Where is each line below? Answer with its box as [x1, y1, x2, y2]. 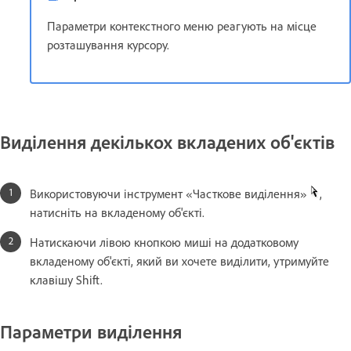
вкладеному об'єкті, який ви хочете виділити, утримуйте [30, 253, 329, 270]
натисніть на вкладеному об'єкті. [30, 204, 204, 221]
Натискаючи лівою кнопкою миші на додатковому [30, 234, 299, 251]
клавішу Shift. [30, 272, 103, 288]
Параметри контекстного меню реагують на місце [47, 18, 317, 34]
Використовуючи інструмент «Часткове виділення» [30, 186, 310, 202]
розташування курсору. [47, 37, 169, 53]
